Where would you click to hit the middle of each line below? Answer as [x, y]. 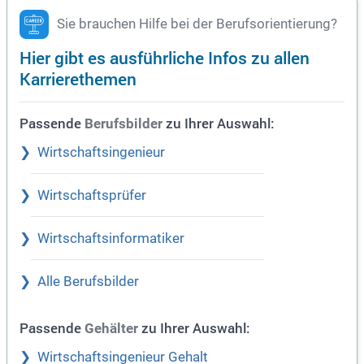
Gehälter [111, 329]
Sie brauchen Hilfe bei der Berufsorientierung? [197, 24]
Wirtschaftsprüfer [92, 196]
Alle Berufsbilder [88, 282]
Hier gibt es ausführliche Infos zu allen [165, 58]
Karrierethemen [78, 79]
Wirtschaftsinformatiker [111, 239]
